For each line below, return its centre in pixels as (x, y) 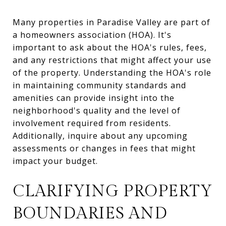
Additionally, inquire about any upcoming (100, 135)
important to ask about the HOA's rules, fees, (110, 47)
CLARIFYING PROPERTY (112, 191)
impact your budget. (55, 161)
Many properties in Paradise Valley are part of (111, 22)
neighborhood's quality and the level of (97, 110)
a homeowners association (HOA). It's (92, 35)
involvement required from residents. (92, 123)
